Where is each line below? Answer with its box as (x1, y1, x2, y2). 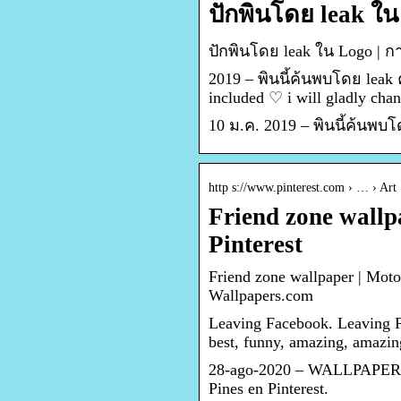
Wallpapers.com (209, 286, 313, 305)
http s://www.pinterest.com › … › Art (209, 181, 397, 195)
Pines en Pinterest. (209, 380, 328, 398)
